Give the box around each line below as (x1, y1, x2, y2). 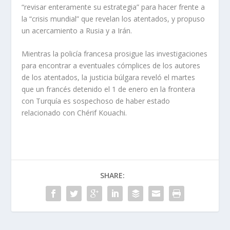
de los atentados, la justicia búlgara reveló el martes (22, 72, 196, 83)
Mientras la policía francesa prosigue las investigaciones (22, 49, 208, 59)
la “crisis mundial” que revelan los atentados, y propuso (22, 13, 205, 24)
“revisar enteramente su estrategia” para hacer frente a (22, 2, 205, 12)
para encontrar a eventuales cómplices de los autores (22, 61, 201, 71)
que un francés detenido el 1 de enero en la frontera (22, 84, 196, 94)
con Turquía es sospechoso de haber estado (22, 96, 170, 106)
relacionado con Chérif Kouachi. (22, 108, 127, 118)
